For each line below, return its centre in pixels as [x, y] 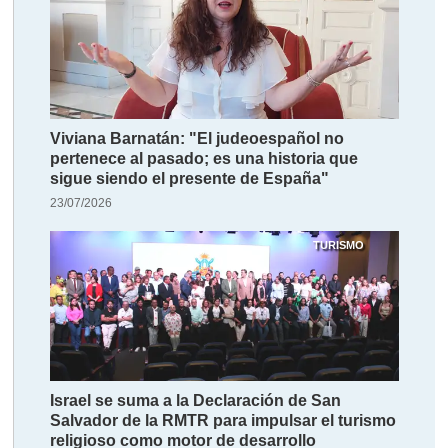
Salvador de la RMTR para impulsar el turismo [223, 421]
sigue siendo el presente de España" [190, 179]
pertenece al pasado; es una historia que [204, 159]
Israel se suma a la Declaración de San [196, 401]
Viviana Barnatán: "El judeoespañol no [197, 139]
